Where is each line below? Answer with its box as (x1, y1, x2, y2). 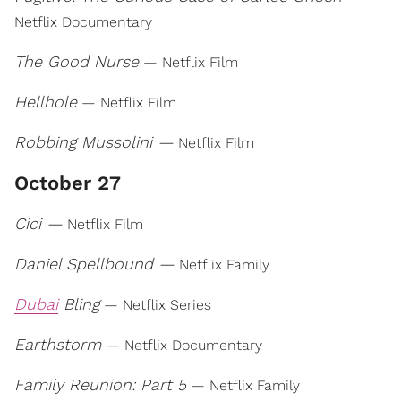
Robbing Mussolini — (14, 132, 174, 151)
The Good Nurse (14, 52, 139, 71)
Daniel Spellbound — (14, 254, 175, 273)
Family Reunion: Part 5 (14, 375, 186, 394)
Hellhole (14, 92, 77, 111)
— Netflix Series (99, 296, 211, 313)
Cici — (14, 214, 63, 233)
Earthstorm (14, 335, 101, 354)
